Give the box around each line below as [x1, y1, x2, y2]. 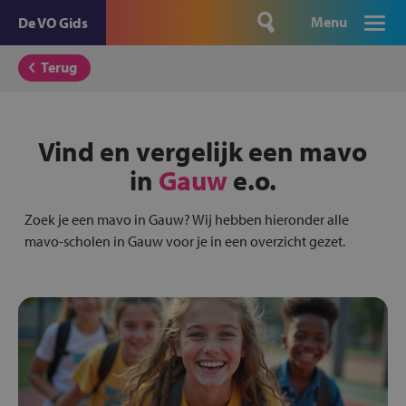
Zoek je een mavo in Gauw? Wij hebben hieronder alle [24, 210, 349, 228]
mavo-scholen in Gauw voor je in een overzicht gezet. [24, 232, 345, 250]
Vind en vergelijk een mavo [38, 134, 368, 169]
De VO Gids [18, 14, 88, 32]
